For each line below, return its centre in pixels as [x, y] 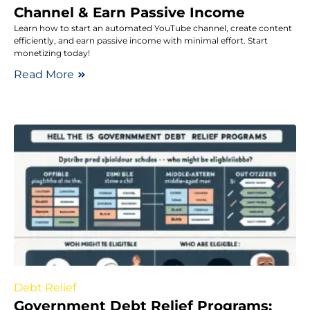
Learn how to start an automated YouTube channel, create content [153, 28]
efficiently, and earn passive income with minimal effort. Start [141, 40]
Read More [44, 74]
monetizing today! [52, 53]
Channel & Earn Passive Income [129, 12]
